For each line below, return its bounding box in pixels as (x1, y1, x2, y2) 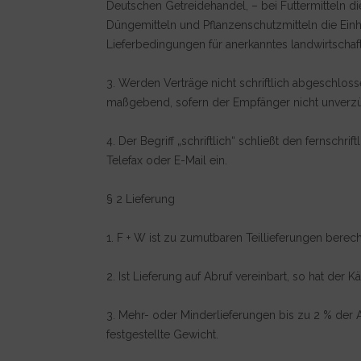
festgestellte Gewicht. (106, 328, 218, 341)
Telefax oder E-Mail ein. (106, 154, 227, 167)
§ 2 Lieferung (106, 193, 175, 205)
